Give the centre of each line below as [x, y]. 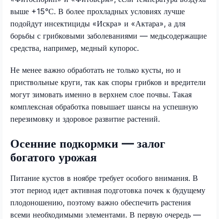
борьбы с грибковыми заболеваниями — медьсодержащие [109, 35]
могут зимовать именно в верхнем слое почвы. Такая [101, 94]
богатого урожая [54, 157]
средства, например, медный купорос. [75, 48]
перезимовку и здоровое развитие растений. [85, 119]
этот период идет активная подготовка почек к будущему [108, 190]
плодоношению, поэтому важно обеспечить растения [100, 202]
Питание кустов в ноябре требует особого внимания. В [104, 178]
